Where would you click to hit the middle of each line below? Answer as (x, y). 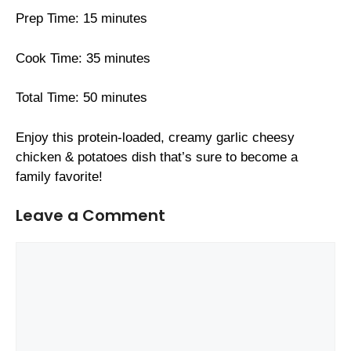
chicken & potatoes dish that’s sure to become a (157, 157)
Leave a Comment (90, 216)
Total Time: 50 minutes (81, 98)
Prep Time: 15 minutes (81, 19)
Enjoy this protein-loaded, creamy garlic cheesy (155, 137)
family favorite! (59, 176)
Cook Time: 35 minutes (83, 58)
